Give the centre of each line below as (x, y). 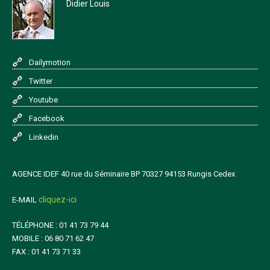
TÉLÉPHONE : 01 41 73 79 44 (60, 225)
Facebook (47, 118)
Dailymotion (50, 62)
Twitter (41, 81)
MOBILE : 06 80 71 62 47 (53, 238)
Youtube (43, 99)
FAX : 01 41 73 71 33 (46, 251)
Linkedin (44, 137)
